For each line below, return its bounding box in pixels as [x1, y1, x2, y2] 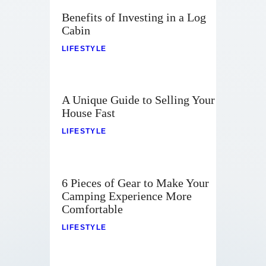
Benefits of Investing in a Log [62, 11, 206, 24]
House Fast [62, 106, 115, 120]
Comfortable [62, 202, 123, 216]
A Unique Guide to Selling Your [62, 93, 215, 107]
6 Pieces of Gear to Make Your [62, 176, 209, 189]
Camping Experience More [62, 189, 192, 202]
